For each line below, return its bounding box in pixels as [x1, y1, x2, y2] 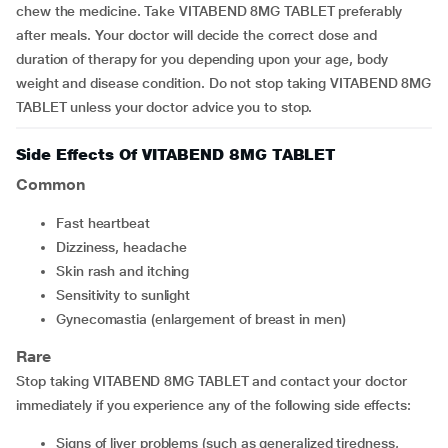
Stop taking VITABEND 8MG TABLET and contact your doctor [16, 373, 407, 389]
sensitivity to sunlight [64, 287, 191, 303]
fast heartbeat [63, 215, 150, 231]
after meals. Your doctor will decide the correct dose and [16, 27, 377, 43]
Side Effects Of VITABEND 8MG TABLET [16, 145, 337, 164]
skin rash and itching [64, 263, 190, 279]
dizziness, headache [65, 239, 187, 255]
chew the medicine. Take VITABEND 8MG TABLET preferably [16, 3, 402, 19]
